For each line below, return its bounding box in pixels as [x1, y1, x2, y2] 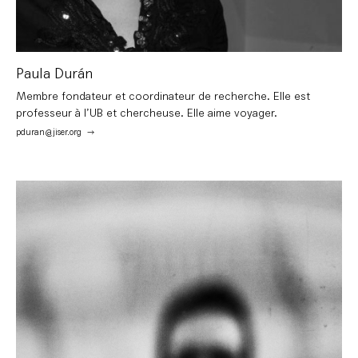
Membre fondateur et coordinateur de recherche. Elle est [16, 89, 310, 104]
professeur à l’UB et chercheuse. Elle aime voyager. [16, 106, 277, 121]
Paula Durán [16, 65, 93, 83]
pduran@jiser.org [16, 127, 82, 138]
